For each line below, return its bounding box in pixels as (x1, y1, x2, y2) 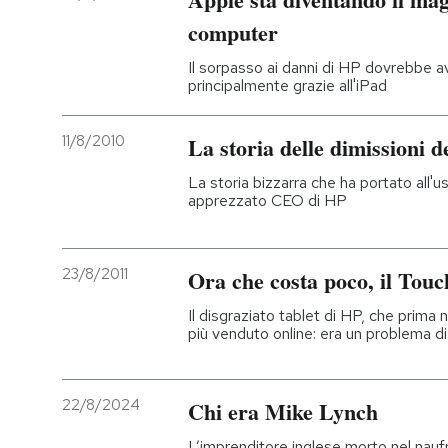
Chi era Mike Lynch (188, 394, 378, 428)
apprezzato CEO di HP (188, 190, 347, 211)
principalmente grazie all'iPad (188, 75, 387, 96)
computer (188, 16, 278, 49)
